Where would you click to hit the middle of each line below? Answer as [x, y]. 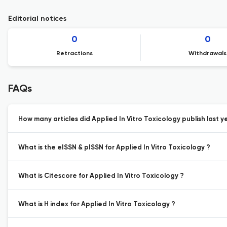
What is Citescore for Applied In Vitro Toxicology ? [101, 176]
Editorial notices [37, 19]
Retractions [75, 54]
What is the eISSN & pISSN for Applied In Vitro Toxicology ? [114, 148]
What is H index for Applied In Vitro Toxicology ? [97, 204]
